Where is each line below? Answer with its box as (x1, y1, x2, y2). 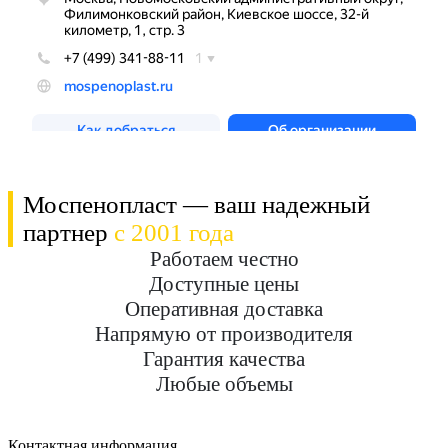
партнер (23, 219, 114, 247)
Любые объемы (155, 372, 293, 397)
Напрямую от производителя (95, 322, 353, 347)
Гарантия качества (143, 347, 305, 372)
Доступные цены (149, 272, 299, 297)
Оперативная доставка (125, 297, 323, 322)
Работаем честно (149, 247, 299, 272)
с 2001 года (114, 219, 234, 247)
